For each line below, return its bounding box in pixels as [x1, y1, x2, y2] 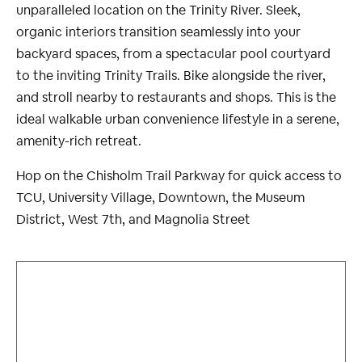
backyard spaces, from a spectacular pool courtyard [16, 44, 330, 62]
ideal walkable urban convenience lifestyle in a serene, [16, 110, 339, 128]
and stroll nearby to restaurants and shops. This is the [16, 88, 336, 106]
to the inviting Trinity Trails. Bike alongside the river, [16, 66, 326, 84]
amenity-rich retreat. [16, 132, 141, 149]
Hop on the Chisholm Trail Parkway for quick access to [16, 166, 342, 184]
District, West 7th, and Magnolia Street [16, 210, 250, 228]
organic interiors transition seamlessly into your [16, 23, 301, 40]
